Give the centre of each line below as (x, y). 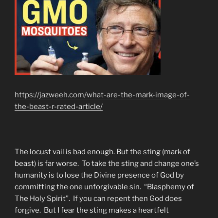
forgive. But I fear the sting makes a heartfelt (92, 210)
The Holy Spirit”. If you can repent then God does (98, 199)
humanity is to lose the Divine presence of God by (99, 175)
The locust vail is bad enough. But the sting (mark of (102, 152)
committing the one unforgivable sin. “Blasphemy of (104, 187)
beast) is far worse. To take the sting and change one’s (107, 164)
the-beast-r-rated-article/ (59, 107)
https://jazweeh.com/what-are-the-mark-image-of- (102, 95)
